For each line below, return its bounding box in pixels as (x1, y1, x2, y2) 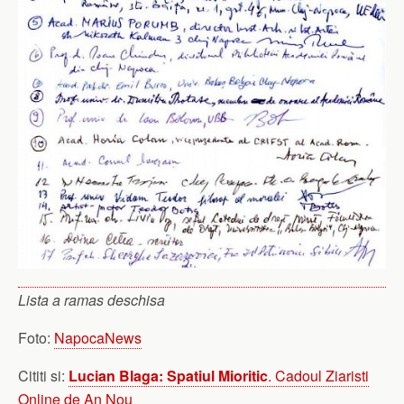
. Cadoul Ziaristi (268, 365, 369, 387)
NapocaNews (54, 327, 142, 349)
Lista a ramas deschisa (18, 289, 165, 311)
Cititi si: (18, 365, 69, 387)
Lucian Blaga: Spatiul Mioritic (69, 365, 268, 387)
